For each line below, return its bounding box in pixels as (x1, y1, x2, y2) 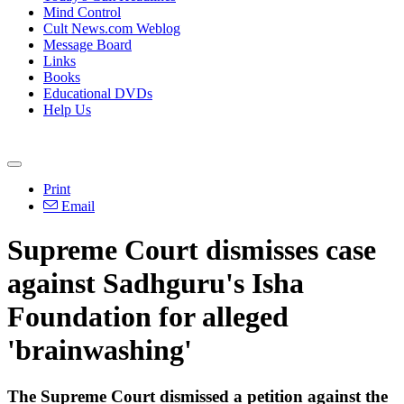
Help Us (43, 102, 91, 117)
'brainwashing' (7, 334, 192, 367)
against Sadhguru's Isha (7, 267, 304, 300)
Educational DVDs (43, 86, 152, 101)
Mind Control (43, 5, 121, 20)
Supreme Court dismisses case (7, 234, 376, 267)
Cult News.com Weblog (43, 21, 180, 36)
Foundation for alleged (7, 300, 289, 334)
